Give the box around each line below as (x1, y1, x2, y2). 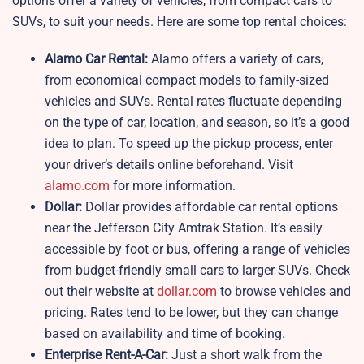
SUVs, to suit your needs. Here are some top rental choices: (12, 14, 347, 30)
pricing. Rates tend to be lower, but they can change (45, 305, 338, 321)
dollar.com (157, 284, 217, 300)
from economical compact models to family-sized (45, 72, 329, 89)
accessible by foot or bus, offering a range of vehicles (45, 241, 350, 258)
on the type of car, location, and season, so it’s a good (45, 115, 349, 131)
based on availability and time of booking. (45, 326, 285, 342)
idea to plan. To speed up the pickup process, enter (45, 136, 333, 152)
